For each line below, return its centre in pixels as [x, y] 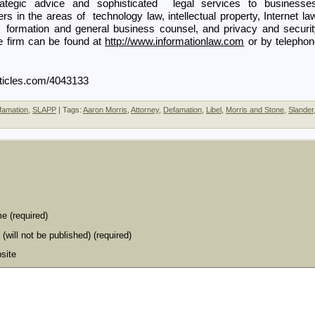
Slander [301, 110]
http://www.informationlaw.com [175, 41]
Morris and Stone [255, 110]
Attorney [145, 110]
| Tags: [70, 110]
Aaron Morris [105, 110]
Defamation [182, 110]
